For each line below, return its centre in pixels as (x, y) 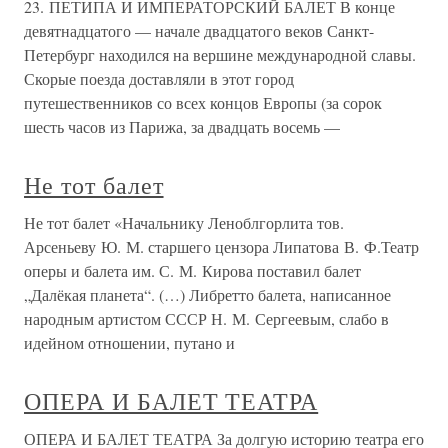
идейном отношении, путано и (129, 342)
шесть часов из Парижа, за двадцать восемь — (182, 126)
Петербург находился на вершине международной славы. (220, 54)
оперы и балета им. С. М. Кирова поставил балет (192, 270)
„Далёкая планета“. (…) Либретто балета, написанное (207, 294)
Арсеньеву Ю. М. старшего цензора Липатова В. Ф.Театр (221, 246)
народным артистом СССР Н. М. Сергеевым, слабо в (206, 318)
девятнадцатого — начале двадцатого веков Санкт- (199, 30)
